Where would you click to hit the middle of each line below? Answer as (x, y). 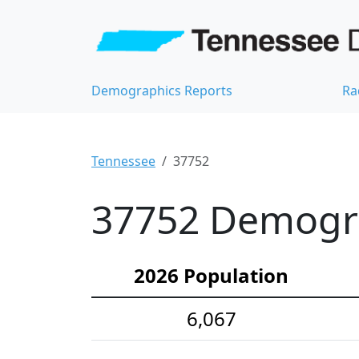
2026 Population (211, 276)
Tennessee (123, 161)
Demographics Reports (162, 91)
